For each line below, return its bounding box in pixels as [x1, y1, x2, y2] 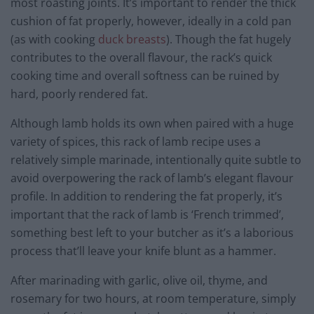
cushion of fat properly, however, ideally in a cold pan [11, 13, 292, 29]
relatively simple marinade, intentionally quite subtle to [11, 152, 301, 168]
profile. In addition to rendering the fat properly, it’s [11, 189, 282, 205]
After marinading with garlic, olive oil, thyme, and [11, 273, 268, 289]
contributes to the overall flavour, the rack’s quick [11, 50, 272, 66]
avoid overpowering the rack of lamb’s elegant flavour [11, 170, 294, 186]
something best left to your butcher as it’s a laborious [11, 225, 294, 241]
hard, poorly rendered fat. [11, 86, 148, 102]
